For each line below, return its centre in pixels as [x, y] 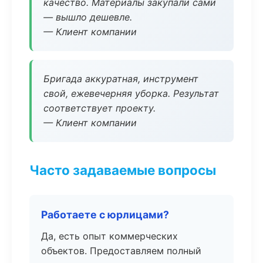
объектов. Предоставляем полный [121, 251]
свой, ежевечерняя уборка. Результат [131, 93]
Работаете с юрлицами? [105, 215]
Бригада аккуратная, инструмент [121, 79]
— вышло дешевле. [88, 17]
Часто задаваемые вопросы [123, 170]
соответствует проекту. [100, 108]
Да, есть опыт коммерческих [109, 236]
